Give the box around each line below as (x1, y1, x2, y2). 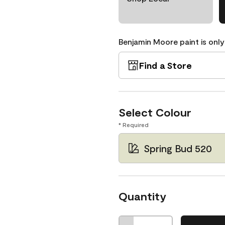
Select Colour (119, 105, 191, 119)
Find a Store (139, 60, 192, 71)
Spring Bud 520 (144, 142, 212, 154)
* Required (119, 121, 149, 128)
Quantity (119, 189, 166, 202)
